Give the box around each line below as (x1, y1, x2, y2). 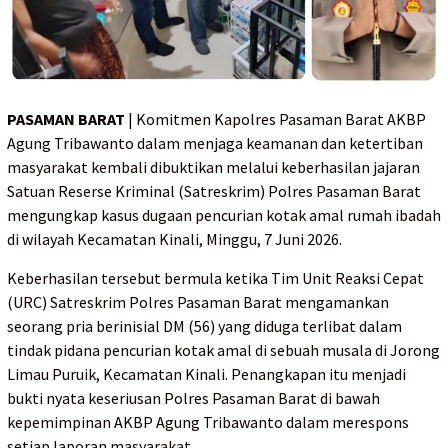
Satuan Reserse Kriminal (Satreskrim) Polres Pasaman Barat (7, 181, 421, 202)
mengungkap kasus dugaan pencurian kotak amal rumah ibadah (7, 205, 441, 226)
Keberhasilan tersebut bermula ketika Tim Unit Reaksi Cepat (7, 268, 424, 289)
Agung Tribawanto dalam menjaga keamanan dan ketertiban (7, 133, 423, 154)
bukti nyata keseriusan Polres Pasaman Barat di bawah (7, 388, 380, 409)
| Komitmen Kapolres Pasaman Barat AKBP (128, 109, 426, 130)
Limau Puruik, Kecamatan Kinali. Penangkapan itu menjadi (7, 364, 406, 385)
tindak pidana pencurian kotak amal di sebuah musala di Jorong (7, 340, 440, 361)
